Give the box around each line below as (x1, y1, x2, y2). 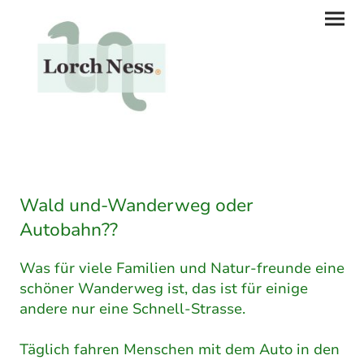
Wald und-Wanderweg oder (19, 193, 253, 219)
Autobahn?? (19, 218, 118, 243)
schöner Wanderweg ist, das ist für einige (19, 277, 308, 298)
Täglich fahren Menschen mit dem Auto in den (19, 338, 340, 359)
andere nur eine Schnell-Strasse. (19, 297, 249, 318)
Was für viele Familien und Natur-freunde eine (19, 257, 344, 278)
